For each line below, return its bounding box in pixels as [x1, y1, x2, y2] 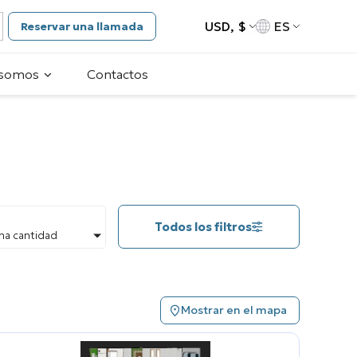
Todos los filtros [155, 219, 252, 235]
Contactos [87, 66, 148, 83]
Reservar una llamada [20, 18, 143, 33]
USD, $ [204, 18, 246, 35]
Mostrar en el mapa [181, 303, 287, 318]
